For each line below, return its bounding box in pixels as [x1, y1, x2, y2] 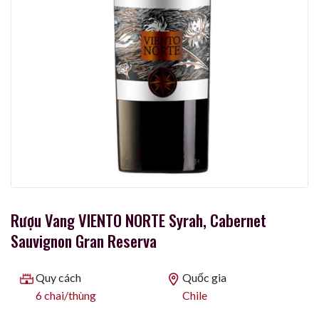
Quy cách [36, 270, 81, 284]
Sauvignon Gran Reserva [11, 228, 157, 252]
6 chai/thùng [36, 288, 96, 302]
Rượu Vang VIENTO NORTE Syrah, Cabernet [11, 207, 266, 231]
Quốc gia [182, 270, 226, 284]
